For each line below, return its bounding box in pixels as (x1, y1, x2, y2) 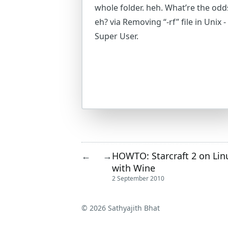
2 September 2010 (112, 174, 164, 183)
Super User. (95, 31, 138, 42)
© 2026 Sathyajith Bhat (81, 203, 160, 213)
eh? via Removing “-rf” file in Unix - (95, 16, 226, 27)
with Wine (112, 161, 155, 174)
